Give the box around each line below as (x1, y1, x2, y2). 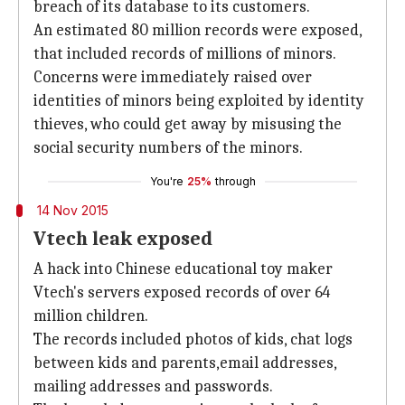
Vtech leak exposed (33, 227, 212, 250)
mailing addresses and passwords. (33, 377, 273, 396)
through (214, 174, 256, 188)
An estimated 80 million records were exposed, (33, 21, 362, 40)
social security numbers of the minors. (33, 138, 303, 157)
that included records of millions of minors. (33, 44, 336, 63)
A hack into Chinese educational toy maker (33, 259, 333, 278)
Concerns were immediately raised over (33, 68, 312, 87)
